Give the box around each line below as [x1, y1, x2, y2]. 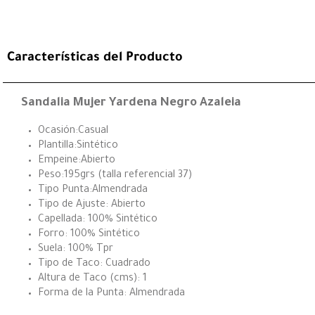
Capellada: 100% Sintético [38, 214, 157, 226]
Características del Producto [7, 51, 183, 65]
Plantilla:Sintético [38, 140, 118, 152]
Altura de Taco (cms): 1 [38, 273, 147, 285]
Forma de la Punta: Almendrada [38, 288, 185, 300]
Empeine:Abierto [38, 155, 115, 167]
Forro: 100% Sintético [38, 229, 140, 240]
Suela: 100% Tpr [38, 243, 113, 255]
